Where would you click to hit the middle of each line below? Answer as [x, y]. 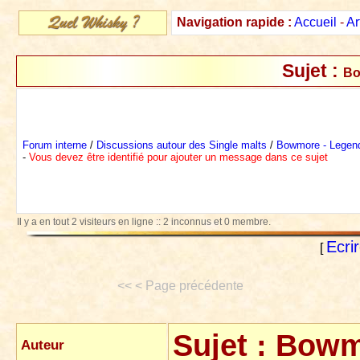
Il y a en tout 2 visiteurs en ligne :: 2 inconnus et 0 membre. [144, 222]
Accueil [315, 22]
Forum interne [55, 145]
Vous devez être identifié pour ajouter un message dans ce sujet [178, 157]
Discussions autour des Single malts [182, 145]
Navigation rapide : [234, 22]
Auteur [43, 345]
